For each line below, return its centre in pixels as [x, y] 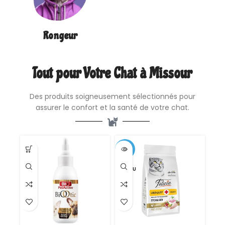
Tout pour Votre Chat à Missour [113, 73]
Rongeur [60, 35]
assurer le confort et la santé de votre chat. [113, 107]
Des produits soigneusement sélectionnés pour [113, 96]
